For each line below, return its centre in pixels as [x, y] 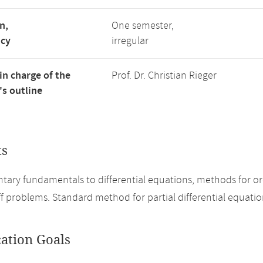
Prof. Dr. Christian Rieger [164, 76]
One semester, [143, 26]
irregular [130, 41]
